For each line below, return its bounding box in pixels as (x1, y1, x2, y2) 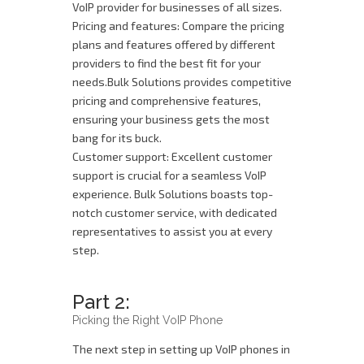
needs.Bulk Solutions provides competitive (72, 75, 292, 89)
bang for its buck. (72, 131, 162, 145)
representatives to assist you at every (72, 224, 272, 238)
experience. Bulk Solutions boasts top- (72, 187, 273, 201)
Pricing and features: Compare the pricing (72, 19, 284, 32)
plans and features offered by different (72, 37, 275, 51)
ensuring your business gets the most (72, 112, 270, 126)
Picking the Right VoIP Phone (72, 314, 223, 327)
